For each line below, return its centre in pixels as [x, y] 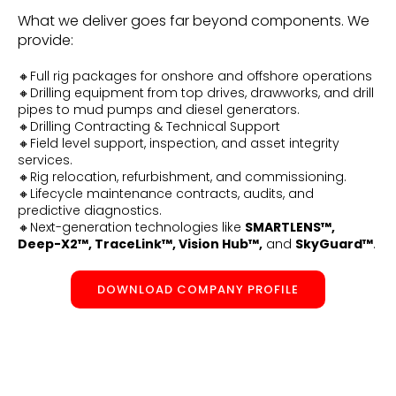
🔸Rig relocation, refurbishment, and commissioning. [182, 176]
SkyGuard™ [334, 244]
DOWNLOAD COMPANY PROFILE [198, 289]
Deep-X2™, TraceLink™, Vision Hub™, [140, 244]
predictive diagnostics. [90, 210]
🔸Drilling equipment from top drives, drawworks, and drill [196, 92]
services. [45, 160]
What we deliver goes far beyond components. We [194, 20]
